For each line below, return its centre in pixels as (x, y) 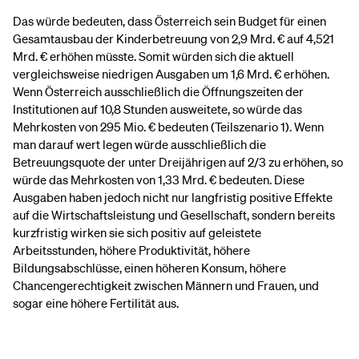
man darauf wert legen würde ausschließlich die (139, 144)
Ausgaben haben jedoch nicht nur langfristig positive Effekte (173, 197)
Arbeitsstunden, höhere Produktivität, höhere (131, 250)
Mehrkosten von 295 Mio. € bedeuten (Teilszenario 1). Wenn (168, 127)
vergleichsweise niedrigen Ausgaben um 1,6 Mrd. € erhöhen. (171, 74)
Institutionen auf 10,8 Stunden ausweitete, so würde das (157, 109)
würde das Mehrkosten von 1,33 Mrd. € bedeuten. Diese (159, 179)
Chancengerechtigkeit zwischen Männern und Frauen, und (166, 285)
